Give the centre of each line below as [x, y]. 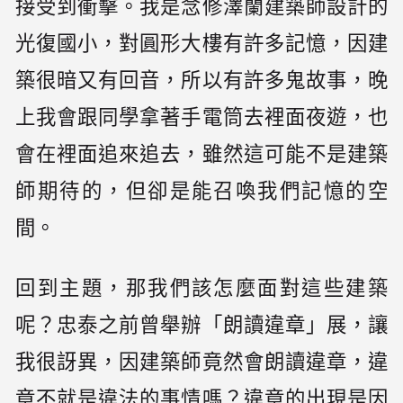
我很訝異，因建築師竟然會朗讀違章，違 [201, 363]
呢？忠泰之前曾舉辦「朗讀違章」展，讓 [201, 326]
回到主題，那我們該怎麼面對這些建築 [201, 289]
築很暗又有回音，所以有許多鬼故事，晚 [201, 81]
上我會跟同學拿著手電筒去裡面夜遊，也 [201, 118]
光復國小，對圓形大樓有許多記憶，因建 [201, 44]
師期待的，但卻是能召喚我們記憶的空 [201, 192]
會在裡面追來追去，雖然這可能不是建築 [201, 155]
